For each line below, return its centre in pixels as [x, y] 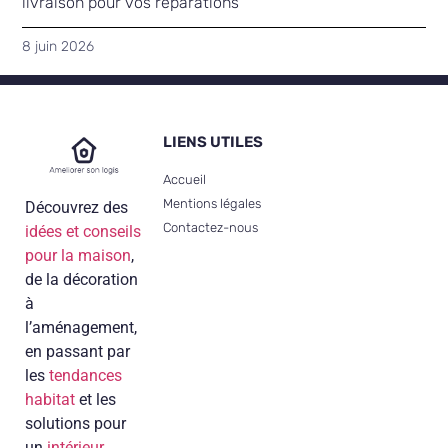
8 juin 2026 [58, 46]
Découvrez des [76, 208]
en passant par [77, 352]
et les [95, 400]
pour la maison [78, 256]
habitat [50, 400]
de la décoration [81, 280]
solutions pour [75, 424]
